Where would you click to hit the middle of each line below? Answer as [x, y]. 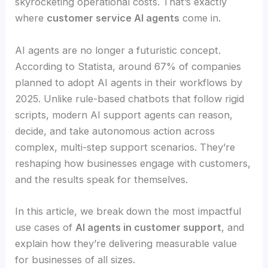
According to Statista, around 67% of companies [128, 66]
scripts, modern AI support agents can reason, [124, 115]
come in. [200, 18]
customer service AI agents [113, 18]
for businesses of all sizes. [75, 259]
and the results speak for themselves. [102, 179]
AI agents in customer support [149, 227]
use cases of [45, 227]
